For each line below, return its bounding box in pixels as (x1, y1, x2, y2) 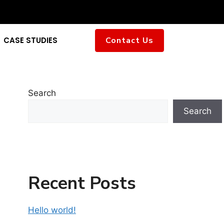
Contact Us (105, 35, 154, 46)
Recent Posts (28, 171, 136, 195)
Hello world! (28, 205, 76, 215)
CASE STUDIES (3, 35, 57, 45)
